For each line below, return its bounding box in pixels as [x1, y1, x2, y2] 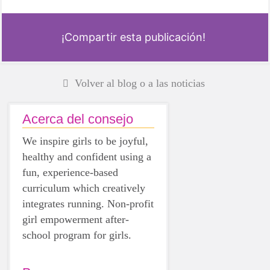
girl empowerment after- [22, 213, 129, 225]
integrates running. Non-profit [22, 197, 154, 210]
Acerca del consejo [22, 111, 133, 127]
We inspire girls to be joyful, [22, 134, 148, 147]
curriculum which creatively [22, 181, 145, 194]
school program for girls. [22, 228, 131, 241]
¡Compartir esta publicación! [61, 31, 206, 44]
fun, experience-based [22, 166, 118, 178]
